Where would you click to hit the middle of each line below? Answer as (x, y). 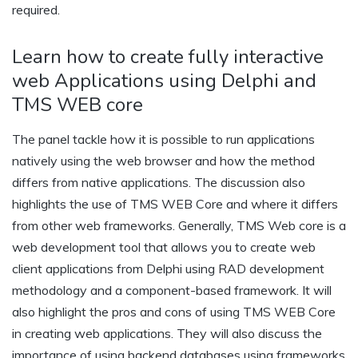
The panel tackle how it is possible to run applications (163, 139)
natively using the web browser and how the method (163, 161)
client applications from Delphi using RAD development (168, 269)
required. (36, 10)
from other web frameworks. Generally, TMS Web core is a (179, 226)
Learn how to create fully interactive (168, 57)
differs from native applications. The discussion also (159, 183)
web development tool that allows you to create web (164, 247)
